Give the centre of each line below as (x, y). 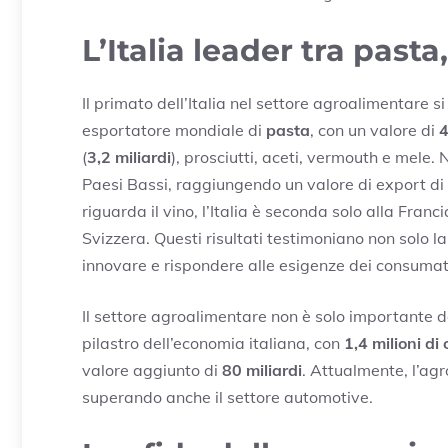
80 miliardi (262, 369)
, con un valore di (374, 129)
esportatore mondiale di (174, 129)
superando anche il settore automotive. (227, 396)
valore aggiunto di (152, 369)
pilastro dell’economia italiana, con (213, 342)
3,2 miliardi (129, 156)
